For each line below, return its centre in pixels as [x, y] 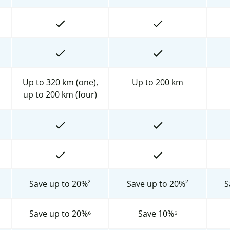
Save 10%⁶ [158, 214]
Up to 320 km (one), [60, 82]
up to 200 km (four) [60, 94]
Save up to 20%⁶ [60, 214]
